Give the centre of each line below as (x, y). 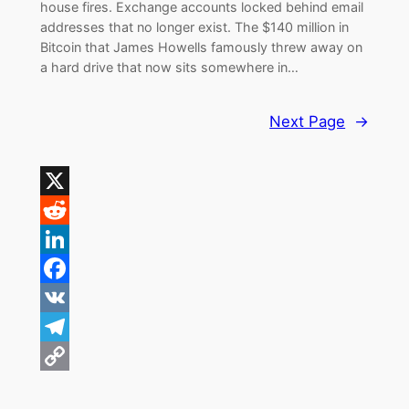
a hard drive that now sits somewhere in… (169, 67)
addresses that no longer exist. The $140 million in (194, 26)
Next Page (308, 122)
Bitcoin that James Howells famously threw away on (201, 47)
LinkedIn (70, 269)
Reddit (63, 240)
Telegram (73, 357)
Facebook (75, 298)
